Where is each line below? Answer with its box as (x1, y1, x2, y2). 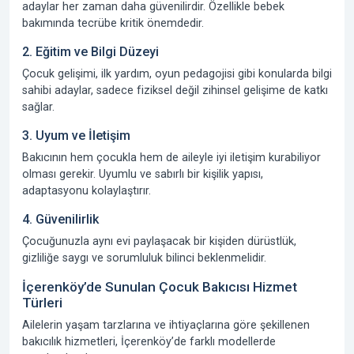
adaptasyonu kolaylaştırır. (22, 184, 151, 197)
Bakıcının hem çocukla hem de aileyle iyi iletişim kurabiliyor (22, 151, 321, 164)
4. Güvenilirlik (22, 212, 99, 227)
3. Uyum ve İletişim (22, 128, 130, 143)
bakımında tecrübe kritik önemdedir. (22, 17, 204, 29)
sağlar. (22, 100, 55, 113)
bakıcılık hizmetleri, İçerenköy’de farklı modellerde (22, 335, 276, 348)
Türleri (22, 295, 62, 311)
